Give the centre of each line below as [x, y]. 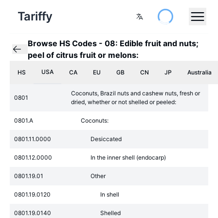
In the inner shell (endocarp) [128, 157]
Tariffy [35, 16]
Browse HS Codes [62, 43]
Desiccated [106, 139]
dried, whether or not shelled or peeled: [124, 102]
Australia [200, 72]
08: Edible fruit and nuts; [152, 43]
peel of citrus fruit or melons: [83, 55]
